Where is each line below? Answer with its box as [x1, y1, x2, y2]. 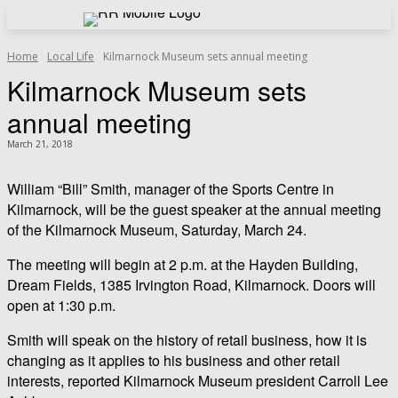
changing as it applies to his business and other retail [7, 349, 340, 370]
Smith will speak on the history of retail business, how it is [7, 329, 367, 350]
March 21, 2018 [7, 138, 73, 151]
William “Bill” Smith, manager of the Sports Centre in [7, 178, 334, 199]
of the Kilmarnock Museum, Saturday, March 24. [7, 219, 306, 240]
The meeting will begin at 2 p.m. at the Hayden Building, [7, 253, 358, 275]
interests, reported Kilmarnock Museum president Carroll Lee [7, 370, 388, 391]
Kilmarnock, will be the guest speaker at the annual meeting [7, 198, 381, 219]
